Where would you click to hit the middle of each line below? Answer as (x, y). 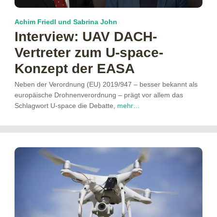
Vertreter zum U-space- (89, 52)
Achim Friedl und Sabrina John (66, 22)
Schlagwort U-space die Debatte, (66, 105)
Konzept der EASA (75, 68)
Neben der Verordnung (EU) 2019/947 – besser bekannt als (106, 84)
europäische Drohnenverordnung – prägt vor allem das (99, 95)
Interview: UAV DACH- (86, 36)
